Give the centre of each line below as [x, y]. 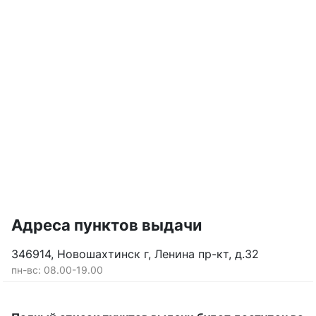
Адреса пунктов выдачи [107, 225]
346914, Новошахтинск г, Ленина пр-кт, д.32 [135, 254]
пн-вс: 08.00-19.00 [57, 270]
